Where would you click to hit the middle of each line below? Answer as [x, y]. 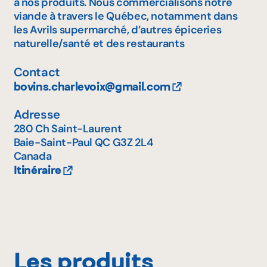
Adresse [37, 114]
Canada [32, 156]
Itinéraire [37, 170]
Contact [37, 72]
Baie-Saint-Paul [53, 142]
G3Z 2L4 [133, 142]
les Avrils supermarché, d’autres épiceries [117, 30]
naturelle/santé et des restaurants [99, 44]
